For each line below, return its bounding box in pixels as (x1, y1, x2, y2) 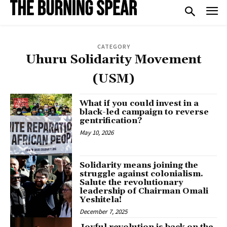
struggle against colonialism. (80, 168, 204, 179)
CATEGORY (97, 42, 130, 50)
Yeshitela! (80, 194, 122, 205)
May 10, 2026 (80, 128, 114, 137)
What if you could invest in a (80, 98, 199, 108)
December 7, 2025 (80, 207, 128, 216)
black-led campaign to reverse (80, 106, 209, 117)
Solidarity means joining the (80, 160, 199, 170)
